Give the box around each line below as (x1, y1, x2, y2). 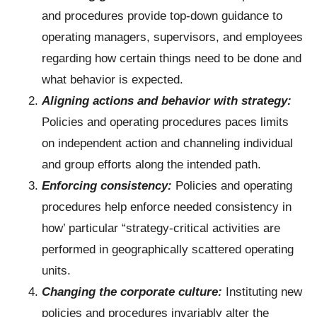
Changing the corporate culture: (42, 284, 223, 299)
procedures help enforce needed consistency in (42, 199, 292, 214)
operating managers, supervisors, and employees (42, 29, 304, 44)
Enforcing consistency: (42, 178, 173, 192)
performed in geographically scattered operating (42, 241, 294, 256)
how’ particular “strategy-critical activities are (42, 220, 281, 235)
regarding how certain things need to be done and (42, 50, 302, 65)
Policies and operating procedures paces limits (42, 114, 289, 129)
